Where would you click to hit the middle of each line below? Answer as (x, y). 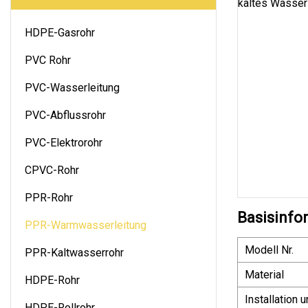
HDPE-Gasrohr (60, 32)
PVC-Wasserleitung (72, 87)
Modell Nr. (269, 250)
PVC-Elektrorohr (64, 142)
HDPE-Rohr (52, 280)
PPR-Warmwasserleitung (86, 225)
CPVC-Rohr (52, 170)
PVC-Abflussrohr (65, 115)
